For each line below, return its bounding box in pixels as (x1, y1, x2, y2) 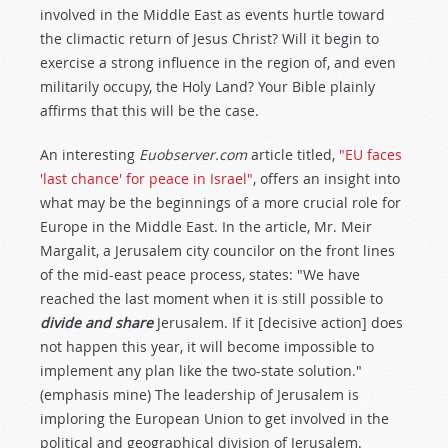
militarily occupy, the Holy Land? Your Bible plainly (40, 77, 375, 96)
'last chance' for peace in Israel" (40, 169, 253, 188)
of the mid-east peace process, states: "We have (40, 265, 360, 284)
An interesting (40, 145, 139, 164)
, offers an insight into (253, 169, 400, 188)
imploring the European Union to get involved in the (40, 409, 389, 428)
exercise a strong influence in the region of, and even (40, 53, 396, 72)
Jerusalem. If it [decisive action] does (153, 313, 403, 332)
